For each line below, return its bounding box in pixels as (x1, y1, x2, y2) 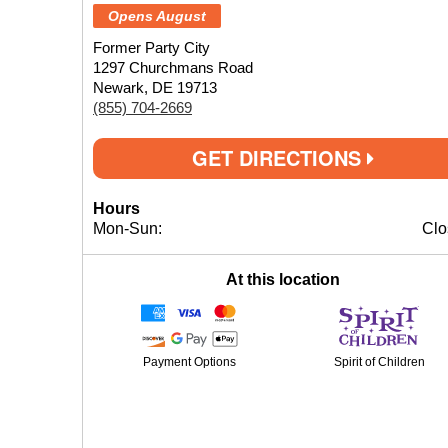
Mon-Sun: (93, 220, 162, 237)
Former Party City (93, 39, 210, 56)
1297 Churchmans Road (93, 59, 253, 76)
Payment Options (142, 355, 236, 369)
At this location (226, 271, 340, 288)
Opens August (108, 8, 206, 24)
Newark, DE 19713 (93, 79, 217, 96)
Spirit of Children (333, 355, 425, 369)
